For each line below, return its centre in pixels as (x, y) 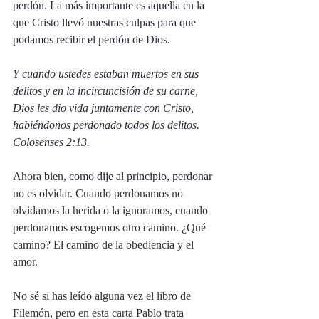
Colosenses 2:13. (53, 142)
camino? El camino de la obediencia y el (105, 245)
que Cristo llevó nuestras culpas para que (106, 22)
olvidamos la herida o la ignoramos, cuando (112, 210)
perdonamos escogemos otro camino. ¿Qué (111, 228)
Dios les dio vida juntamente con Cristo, (105, 108)
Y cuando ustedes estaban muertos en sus (107, 74)
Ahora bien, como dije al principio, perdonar (114, 176)
